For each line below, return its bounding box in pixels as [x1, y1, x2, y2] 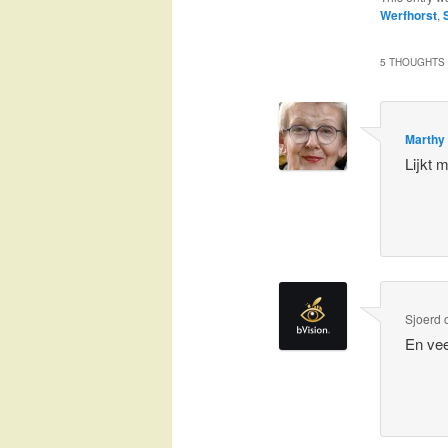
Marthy [405, 129, 446, 148]
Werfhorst [379, 6, 437, 25]
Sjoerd [405, 310, 442, 328]
